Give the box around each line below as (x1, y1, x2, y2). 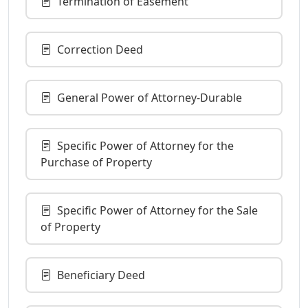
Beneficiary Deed (57, 267, 145, 283)
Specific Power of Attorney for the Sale (57, 202, 258, 218)
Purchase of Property (41, 154, 152, 170)
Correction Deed (57, 41, 143, 57)
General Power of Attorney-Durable (57, 89, 242, 105)
